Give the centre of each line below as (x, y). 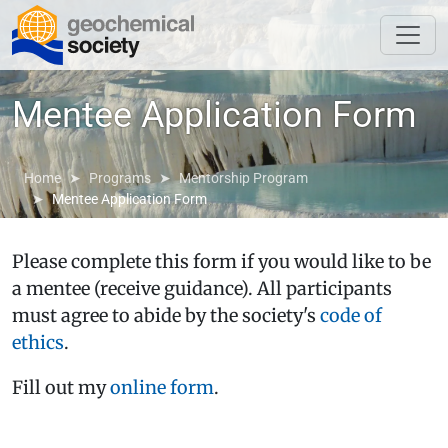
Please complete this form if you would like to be (221, 261)
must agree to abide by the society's (166, 315)
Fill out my (61, 387)
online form (162, 387)
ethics (38, 342)
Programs (120, 177)
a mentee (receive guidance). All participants (202, 288)
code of (351, 315)
